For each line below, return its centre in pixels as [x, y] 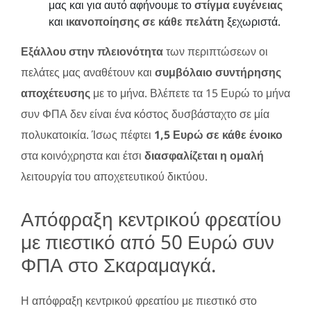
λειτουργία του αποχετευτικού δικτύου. [114, 176]
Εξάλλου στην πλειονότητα [92, 51]
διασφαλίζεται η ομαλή [204, 155]
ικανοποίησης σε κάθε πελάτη [145, 21]
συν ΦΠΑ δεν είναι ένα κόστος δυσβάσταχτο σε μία [145, 114]
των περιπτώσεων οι [216, 51]
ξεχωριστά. [252, 21]
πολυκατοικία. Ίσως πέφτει [87, 134]
